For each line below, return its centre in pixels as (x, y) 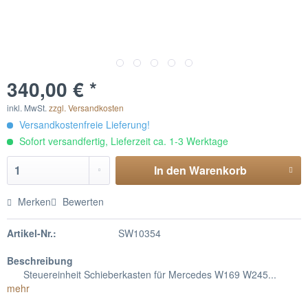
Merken (34, 201)
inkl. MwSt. (28, 108)
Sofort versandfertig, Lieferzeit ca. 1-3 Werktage (122, 141)
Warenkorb (218, 170)
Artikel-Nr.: (32, 233)
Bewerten (82, 201)
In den (170, 170)
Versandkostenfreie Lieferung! (83, 124)
